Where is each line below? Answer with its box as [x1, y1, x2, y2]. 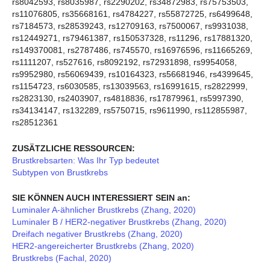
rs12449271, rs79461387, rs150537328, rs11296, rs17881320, [12, 33, 253, 43]
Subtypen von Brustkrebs [12, 167, 108, 177]
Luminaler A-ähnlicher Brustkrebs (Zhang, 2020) [12, 204, 196, 215]
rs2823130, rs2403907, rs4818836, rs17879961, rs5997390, [12, 93, 243, 104]
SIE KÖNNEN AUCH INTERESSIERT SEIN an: [12, 192, 190, 202]
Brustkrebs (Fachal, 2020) [12, 253, 111, 263]
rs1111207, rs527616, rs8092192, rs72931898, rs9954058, [12, 57, 237, 67]
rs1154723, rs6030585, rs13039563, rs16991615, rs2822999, [12, 81, 248, 92]
